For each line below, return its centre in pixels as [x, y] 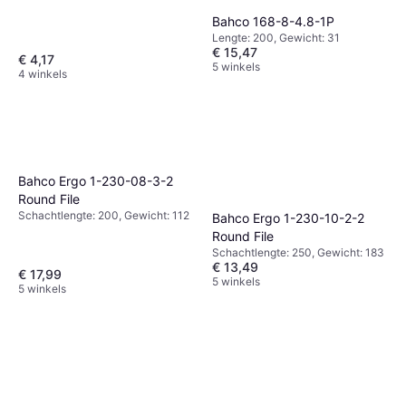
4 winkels [43, 74]
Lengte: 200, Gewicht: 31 [276, 38]
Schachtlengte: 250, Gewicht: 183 [298, 252]
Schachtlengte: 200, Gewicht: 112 [104, 215]
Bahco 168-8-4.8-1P [273, 22]
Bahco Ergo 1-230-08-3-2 [96, 180]
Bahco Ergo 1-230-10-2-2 [288, 217]
